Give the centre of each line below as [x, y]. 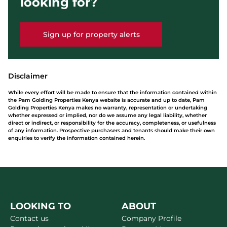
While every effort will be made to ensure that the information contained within [112, 92]
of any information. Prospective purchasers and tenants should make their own [111, 130]
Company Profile [152, 218]
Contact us [29, 218]
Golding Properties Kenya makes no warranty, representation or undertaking [108, 108]
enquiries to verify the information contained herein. [77, 138]
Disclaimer [28, 76]
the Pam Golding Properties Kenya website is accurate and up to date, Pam [106, 100]
